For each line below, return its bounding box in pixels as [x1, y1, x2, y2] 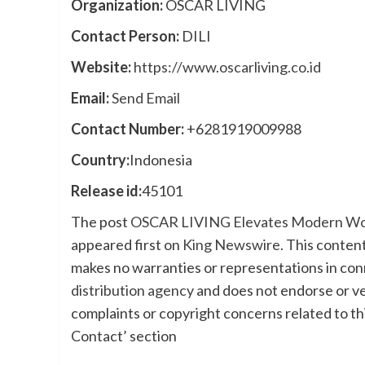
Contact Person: [71, 27, 179, 46]
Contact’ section [71, 327, 177, 345]
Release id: [71, 182, 142, 200]
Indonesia [130, 151, 192, 169]
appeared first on [71, 235, 182, 254]
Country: [71, 151, 130, 169]
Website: [71, 58, 131, 77]
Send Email [112, 89, 180, 108]
